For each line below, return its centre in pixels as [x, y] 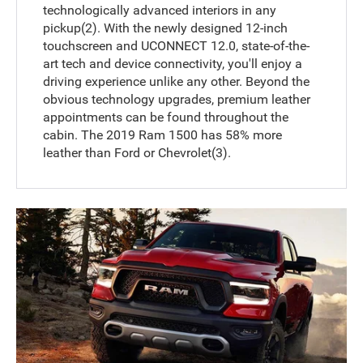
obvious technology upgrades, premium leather [177, 99]
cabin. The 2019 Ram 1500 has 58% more [163, 135]
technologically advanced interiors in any [160, 10]
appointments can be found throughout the [166, 117]
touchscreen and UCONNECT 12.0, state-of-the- [177, 45]
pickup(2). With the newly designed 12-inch [166, 28]
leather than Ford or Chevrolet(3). [137, 152]
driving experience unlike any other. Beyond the [177, 81]
